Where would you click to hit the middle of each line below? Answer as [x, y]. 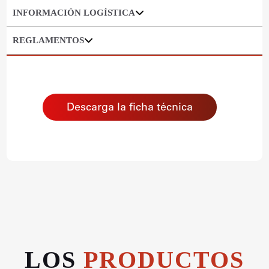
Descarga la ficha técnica [130, 107]
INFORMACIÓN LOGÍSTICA [74, 13]
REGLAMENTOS [49, 41]
